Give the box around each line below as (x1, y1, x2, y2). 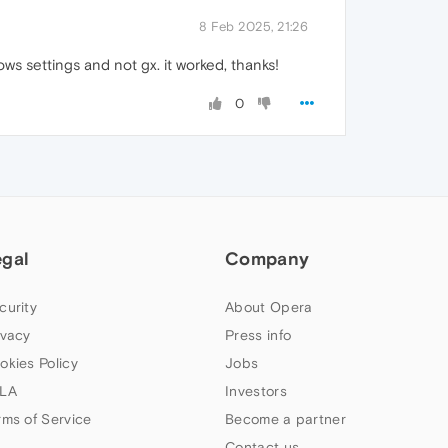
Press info (225, 327, 292, 344)
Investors (225, 383, 287, 400)
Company (225, 248, 310, 270)
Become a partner (225, 411, 346, 428)
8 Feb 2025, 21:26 (199, 19, 308, 35)
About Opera (225, 299, 313, 316)
